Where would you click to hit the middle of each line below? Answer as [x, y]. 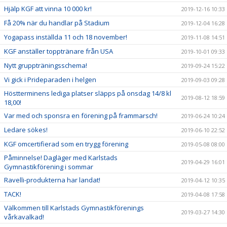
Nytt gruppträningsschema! [46, 65]
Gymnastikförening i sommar [49, 167]
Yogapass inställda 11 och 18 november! [66, 37]
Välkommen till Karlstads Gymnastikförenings [74, 208]
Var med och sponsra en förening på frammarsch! [81, 116]
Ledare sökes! [26, 130]
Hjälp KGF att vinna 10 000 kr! [48, 9]
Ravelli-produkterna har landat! [52, 180]
